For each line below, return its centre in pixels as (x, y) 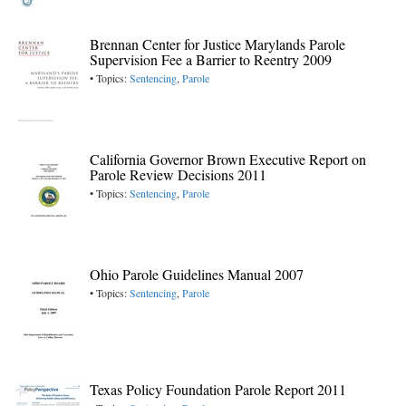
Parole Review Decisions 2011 (178, 175)
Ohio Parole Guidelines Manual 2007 (197, 275)
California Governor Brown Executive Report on (228, 159)
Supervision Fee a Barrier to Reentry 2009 (211, 60)
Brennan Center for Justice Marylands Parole (217, 44)
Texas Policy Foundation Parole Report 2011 (218, 390)
